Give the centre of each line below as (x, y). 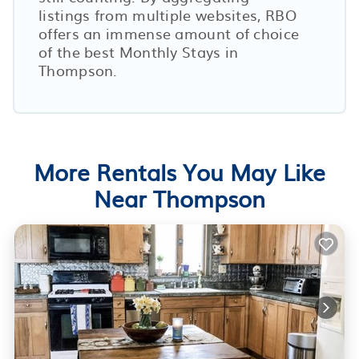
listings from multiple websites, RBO (167, 14)
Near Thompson (179, 198)
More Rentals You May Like (179, 171)
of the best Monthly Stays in (139, 51)
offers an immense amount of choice (169, 33)
